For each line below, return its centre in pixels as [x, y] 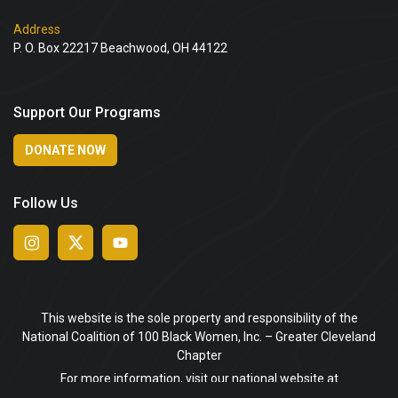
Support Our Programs [87, 113]
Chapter [199, 356]
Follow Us [46, 203]
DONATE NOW [65, 151]
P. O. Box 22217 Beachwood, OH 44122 [120, 48]
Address [37, 30]
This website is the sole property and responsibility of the [199, 318]
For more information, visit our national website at [199, 379]
